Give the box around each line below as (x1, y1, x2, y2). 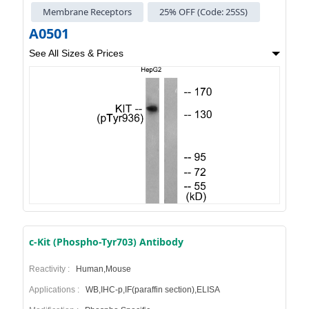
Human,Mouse (73, 264, 131, 275)
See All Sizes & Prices (28, 48, 123, 59)
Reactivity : (28, 264, 74, 275)
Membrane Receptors (37, 6, 139, 19)
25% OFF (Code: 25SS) (153, 6, 255, 19)
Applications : (28, 285, 83, 295)
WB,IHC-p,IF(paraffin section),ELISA (83, 285, 220, 295)
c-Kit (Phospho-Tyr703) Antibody (28, 235, 183, 249)
